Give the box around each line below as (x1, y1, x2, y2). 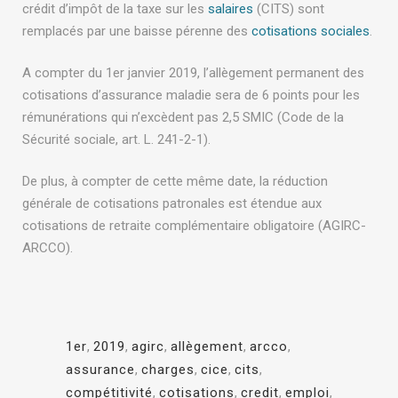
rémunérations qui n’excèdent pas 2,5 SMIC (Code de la (22, 109, 344, 126)
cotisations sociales (251, 23, 370, 40)
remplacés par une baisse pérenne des (22, 23, 251, 40)
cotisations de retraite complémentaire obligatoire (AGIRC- (22, 218, 366, 235)
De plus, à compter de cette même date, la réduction (22, 173, 328, 190)
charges (141, 362, 195, 378)
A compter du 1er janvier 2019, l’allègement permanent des (22, 65, 364, 82)
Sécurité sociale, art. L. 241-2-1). (22, 131, 211, 148)
